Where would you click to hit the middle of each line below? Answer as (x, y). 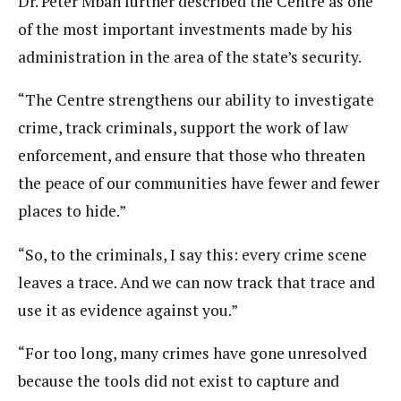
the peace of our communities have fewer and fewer (199, 183)
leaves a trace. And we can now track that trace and (196, 282)
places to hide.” (72, 211)
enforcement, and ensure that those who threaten (192, 156)
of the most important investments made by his (185, 29)
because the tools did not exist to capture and (179, 381)
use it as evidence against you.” (128, 310)
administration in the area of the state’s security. (190, 56)
